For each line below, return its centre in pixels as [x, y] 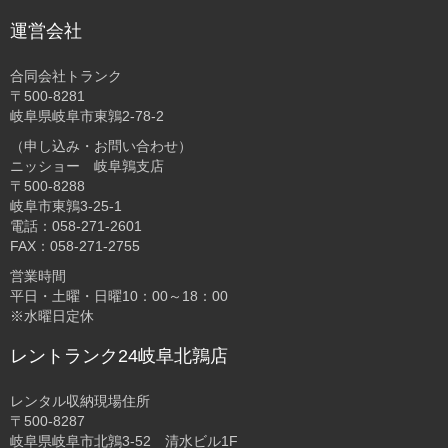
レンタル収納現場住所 [80, 401]
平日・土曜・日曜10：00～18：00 [119, 296]
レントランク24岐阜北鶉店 [119, 356]
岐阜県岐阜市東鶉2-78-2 [87, 116]
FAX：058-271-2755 [75, 246]
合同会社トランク [66, 76]
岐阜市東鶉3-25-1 [66, 206]
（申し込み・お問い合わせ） [101, 146]
